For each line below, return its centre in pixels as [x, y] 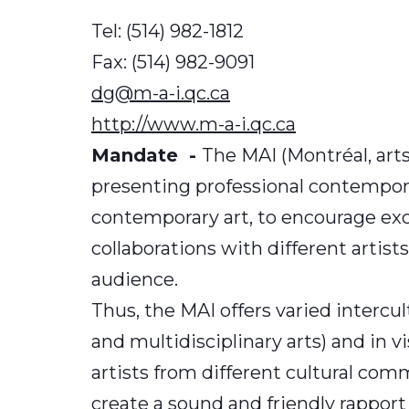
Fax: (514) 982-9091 [173, 63]
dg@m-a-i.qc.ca [161, 94]
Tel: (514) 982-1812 [168, 31]
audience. [135, 280]
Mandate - [147, 156]
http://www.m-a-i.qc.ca [194, 125]
